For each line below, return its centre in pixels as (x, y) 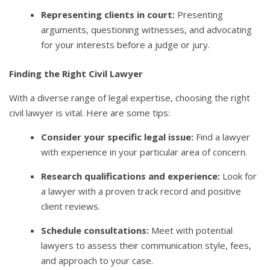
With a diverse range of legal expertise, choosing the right (130, 97)
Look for (239, 176)
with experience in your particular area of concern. (144, 152)
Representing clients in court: (108, 15)
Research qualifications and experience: (131, 176)
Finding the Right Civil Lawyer (76, 73)
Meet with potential (191, 230)
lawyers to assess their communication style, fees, (146, 245)
